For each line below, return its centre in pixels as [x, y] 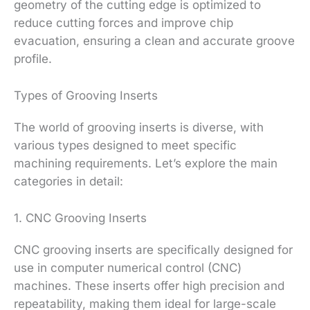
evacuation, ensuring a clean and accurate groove [154, 40]
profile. [33, 58]
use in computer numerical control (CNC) [128, 268]
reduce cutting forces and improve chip [124, 22]
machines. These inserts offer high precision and [149, 286]
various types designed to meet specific [125, 146]
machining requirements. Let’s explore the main [146, 164]
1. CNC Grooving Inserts [80, 218]
